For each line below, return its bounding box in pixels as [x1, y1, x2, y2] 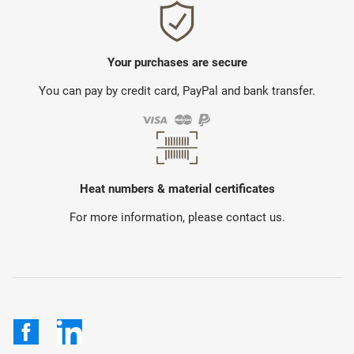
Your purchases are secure [107, 55, 247, 70]
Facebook [39, 319, 93, 335]
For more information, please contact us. [69, 210, 285, 225]
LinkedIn [81, 319, 130, 335]
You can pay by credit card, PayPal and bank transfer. [39, 84, 315, 99]
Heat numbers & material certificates [79, 182, 275, 197]
